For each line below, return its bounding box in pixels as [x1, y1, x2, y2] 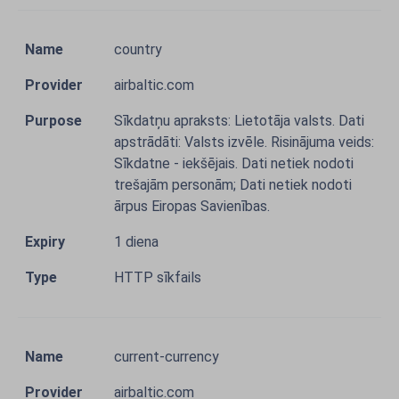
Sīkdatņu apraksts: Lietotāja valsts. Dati [114, 112, 364, 129]
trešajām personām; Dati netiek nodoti [114, 176, 352, 193]
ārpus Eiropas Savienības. [114, 198, 270, 215]
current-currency [114, 348, 219, 365]
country [114, 41, 162, 58]
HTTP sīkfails [114, 269, 201, 286]
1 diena [114, 233, 159, 250]
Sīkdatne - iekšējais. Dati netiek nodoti [114, 155, 354, 172]
